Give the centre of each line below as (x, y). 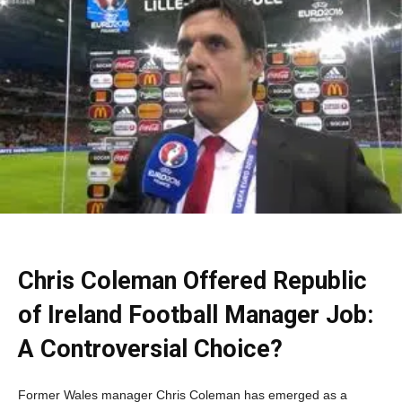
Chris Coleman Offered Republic (192, 280)
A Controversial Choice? (150, 349)
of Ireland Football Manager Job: (196, 315)
